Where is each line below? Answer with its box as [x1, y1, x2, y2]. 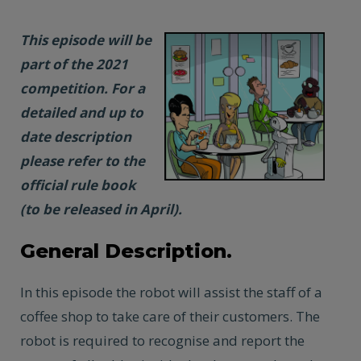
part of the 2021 [20, 55, 128, 73]
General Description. [20, 239, 232, 263]
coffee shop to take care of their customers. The [20, 307, 320, 326]
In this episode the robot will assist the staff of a [20, 283, 322, 301]
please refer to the [20, 151, 145, 170]
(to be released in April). [20, 200, 182, 218]
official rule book [20, 176, 136, 194]
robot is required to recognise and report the [20, 331, 305, 350]
